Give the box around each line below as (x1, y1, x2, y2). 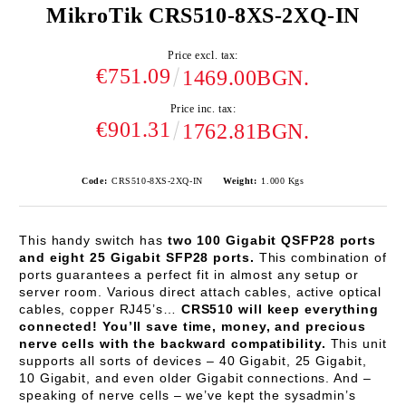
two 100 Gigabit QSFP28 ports (167, 233, 377, 247)
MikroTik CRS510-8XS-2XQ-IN (46, 4, 360, 27)
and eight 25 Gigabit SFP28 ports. (19, 250, 259, 265)
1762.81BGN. (182, 120, 310, 143)
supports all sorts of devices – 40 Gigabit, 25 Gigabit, (19, 353, 367, 368)
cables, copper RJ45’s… (19, 302, 181, 316)
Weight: (223, 176, 257, 186)
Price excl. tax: (168, 49, 238, 62)
